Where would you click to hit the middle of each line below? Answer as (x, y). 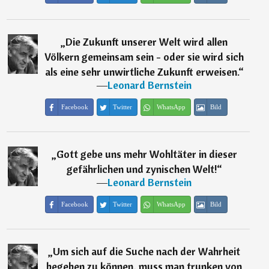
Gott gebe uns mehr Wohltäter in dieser (147, 154)
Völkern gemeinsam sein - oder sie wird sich (144, 57)
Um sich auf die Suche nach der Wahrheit (147, 252)
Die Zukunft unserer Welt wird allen (147, 42)
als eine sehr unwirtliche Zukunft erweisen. (141, 72)
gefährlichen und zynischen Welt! (141, 169)
